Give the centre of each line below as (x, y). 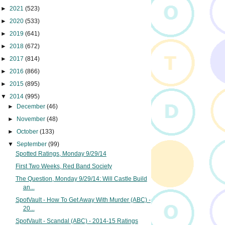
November (32, 119)
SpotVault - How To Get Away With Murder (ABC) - (83, 200)
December (32, 106)
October (28, 131)
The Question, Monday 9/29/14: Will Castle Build (81, 179)
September (33, 144)
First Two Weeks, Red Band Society (64, 166)
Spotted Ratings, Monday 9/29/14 (61, 154)
